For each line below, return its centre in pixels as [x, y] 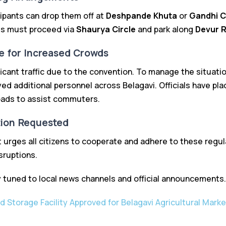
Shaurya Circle [106, 30]
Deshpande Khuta [142, 16]
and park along [165, 30]
